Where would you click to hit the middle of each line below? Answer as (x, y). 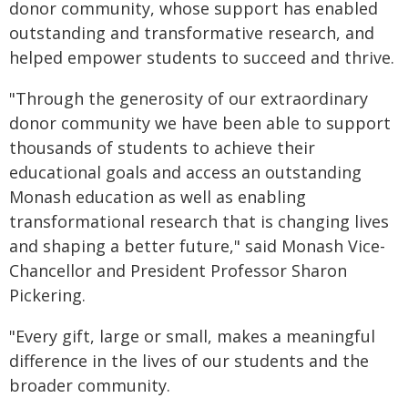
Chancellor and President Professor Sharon (178, 271)
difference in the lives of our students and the (189, 361)
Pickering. (47, 296)
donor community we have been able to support (200, 123)
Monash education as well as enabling (158, 197)
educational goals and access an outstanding (185, 173)
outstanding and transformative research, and (192, 33)
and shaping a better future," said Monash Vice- (197, 246)
